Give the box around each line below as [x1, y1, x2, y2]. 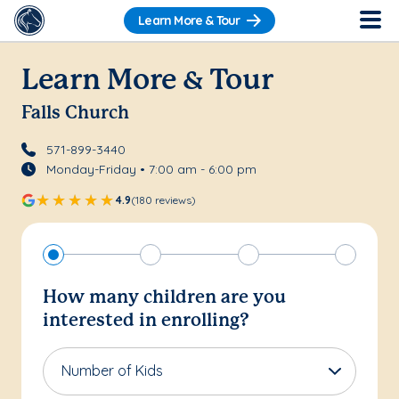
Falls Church [21, 105, 129, 122]
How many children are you [43, 289, 286, 306]
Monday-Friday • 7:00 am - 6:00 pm [45, 160, 256, 177]
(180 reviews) [131, 192, 196, 207]
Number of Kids [61, 361, 163, 379]
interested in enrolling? [43, 312, 249, 330]
